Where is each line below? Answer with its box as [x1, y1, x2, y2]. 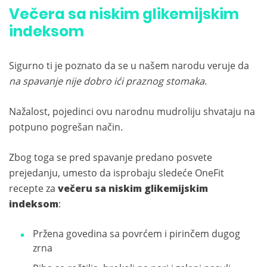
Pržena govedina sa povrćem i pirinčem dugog [33, 227, 240, 241]
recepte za [9, 182, 58, 195]
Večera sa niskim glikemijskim [9, 4, 239, 25]
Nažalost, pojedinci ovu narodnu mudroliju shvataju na [9, 105, 255, 119]
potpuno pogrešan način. [9, 120, 123, 134]
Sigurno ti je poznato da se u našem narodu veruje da [9, 59, 249, 73]
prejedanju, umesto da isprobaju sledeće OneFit [9, 166, 224, 180]
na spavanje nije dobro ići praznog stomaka [9, 74, 204, 88]
